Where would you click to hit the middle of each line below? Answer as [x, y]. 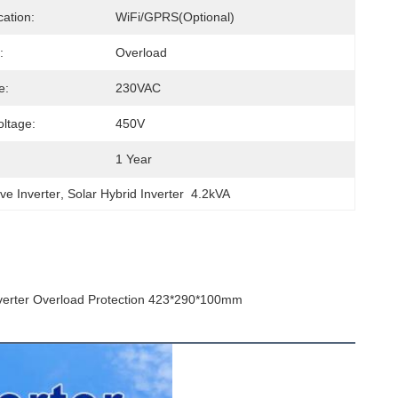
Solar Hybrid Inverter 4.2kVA [149, 194]
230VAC [138, 88]
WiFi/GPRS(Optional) [175, 17]
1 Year [134, 159]
